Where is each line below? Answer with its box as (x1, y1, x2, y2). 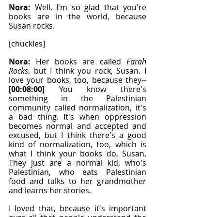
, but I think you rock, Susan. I (28, 65, 146, 76)
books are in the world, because (9, 11, 146, 22)
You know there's (45, 84, 146, 94)
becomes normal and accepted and (9, 121, 146, 131)
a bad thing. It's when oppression (9, 111, 146, 122)
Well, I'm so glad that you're (34, 2, 146, 13)
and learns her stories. (9, 185, 91, 196)
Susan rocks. (9, 20, 55, 31)
